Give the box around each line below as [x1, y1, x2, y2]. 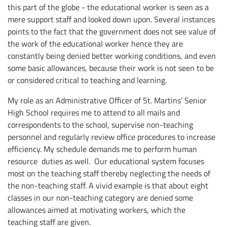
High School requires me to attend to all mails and [8, 107, 180, 119]
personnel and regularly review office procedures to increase [8, 131, 215, 143]
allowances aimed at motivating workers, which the [8, 204, 185, 216]
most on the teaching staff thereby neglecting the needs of [8, 168, 210, 179]
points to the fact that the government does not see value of [8, 26, 216, 37]
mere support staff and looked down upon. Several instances [8, 14, 215, 25]
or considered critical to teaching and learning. [8, 74, 167, 86]
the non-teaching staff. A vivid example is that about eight [8, 180, 208, 192]
